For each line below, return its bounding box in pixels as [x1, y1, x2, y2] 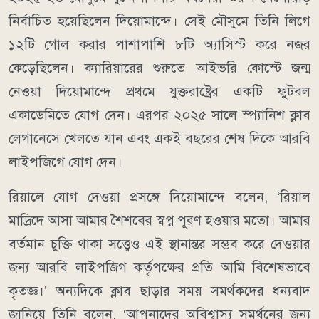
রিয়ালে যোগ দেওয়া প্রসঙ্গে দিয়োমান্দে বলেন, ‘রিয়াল [9, 189, 310, 206]
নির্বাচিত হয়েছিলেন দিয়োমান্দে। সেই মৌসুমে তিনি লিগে [9, 13, 310, 30]
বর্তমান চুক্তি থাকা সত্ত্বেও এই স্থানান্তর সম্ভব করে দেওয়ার [9, 236, 310, 253]
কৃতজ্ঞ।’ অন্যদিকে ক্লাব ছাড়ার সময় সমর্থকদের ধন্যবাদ [9, 283, 310, 300]
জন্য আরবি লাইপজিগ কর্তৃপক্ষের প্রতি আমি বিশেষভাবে [9, 259, 310, 276]
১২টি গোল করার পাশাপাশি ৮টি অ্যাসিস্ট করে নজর [9, 36, 310, 53]
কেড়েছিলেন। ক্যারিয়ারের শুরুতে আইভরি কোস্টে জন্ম [9, 60, 310, 77]
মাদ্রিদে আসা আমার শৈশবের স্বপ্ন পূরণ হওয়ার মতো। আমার [9, 212, 310, 229]
